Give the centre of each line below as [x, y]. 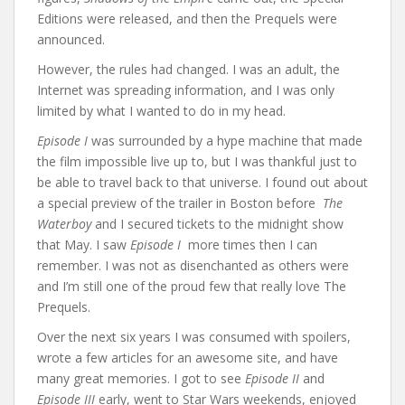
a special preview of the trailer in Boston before [180, 203]
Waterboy [64, 224]
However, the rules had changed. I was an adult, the [188, 69]
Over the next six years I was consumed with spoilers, [194, 337]
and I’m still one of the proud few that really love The [192, 286]
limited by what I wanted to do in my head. [161, 111]
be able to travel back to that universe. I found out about [202, 182]
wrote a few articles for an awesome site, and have [188, 358]
